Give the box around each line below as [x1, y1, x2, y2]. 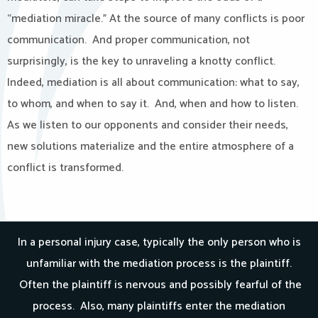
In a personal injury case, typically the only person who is [17, 233, 301, 252]
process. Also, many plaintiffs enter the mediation [33, 297, 285, 316]
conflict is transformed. [7, 158, 124, 177]
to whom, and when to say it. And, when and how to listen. [7, 94, 298, 114]
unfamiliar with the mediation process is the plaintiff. [26, 254, 292, 273]
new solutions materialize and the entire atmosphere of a [7, 137, 294, 156]
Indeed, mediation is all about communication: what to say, [7, 73, 300, 92]
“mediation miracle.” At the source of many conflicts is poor [7, 9, 305, 28]
